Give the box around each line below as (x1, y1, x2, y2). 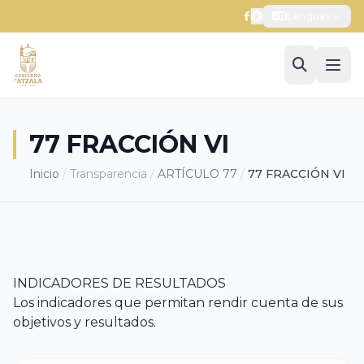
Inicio (29, 167, 59, 181)
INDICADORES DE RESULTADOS (13, 275, 229, 291)
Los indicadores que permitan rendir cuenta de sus (13, 295, 343, 310)
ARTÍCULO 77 (158, 167, 237, 181)
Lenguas (287, 10, 330, 22)
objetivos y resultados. (13, 314, 156, 330)
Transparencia (70, 167, 147, 181)
